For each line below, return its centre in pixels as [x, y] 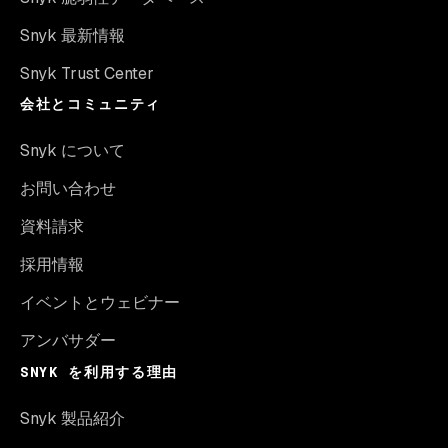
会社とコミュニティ [91, 104]
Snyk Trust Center [87, 73]
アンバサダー [68, 340]
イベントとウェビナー [100, 302]
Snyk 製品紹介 [72, 418]
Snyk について [72, 150]
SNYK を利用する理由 [99, 372]
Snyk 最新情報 [72, 35]
